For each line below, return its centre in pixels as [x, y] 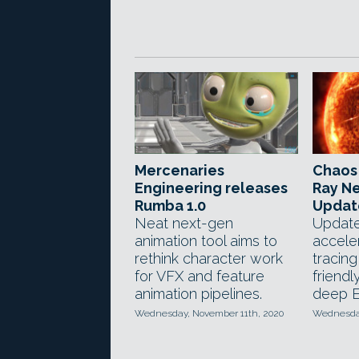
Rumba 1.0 [170, 206]
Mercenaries [179, 170]
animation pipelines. [198, 294]
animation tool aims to [206, 241]
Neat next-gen [184, 223]
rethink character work [209, 258]
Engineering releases [211, 188]
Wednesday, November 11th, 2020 [209, 313]
